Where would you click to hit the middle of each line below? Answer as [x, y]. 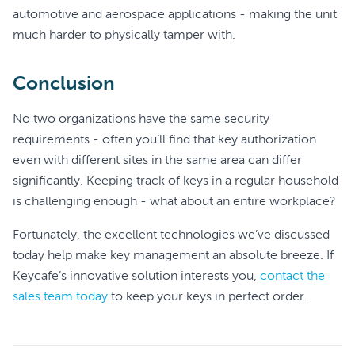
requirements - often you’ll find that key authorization [164, 140]
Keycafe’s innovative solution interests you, [136, 277]
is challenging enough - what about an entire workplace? [174, 202]
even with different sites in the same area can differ [157, 161]
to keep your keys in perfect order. [207, 297]
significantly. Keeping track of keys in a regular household [176, 181]
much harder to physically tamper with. [124, 36]
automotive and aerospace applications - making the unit [175, 15]
